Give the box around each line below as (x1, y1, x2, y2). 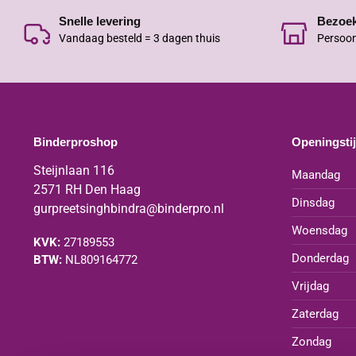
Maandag (291, 167, 340, 182)
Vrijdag (291, 278, 329, 293)
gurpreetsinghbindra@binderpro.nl (33, 200, 224, 216)
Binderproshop (33, 135, 118, 149)
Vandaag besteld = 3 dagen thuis (58, 32, 220, 45)
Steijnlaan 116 (33, 162, 114, 178)
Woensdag (291, 222, 347, 238)
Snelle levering (58, 14, 141, 28)
